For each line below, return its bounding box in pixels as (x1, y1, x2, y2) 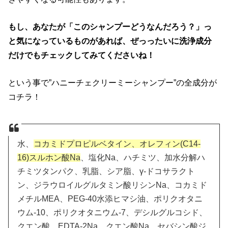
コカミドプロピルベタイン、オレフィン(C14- (34, 139, 201, 149)
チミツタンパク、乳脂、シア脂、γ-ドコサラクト (17, 167, 195, 176)
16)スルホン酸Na (17, 153, 81, 162)
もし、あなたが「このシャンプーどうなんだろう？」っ (8, 21, 212, 31)
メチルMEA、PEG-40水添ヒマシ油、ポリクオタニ (17, 194, 203, 204)
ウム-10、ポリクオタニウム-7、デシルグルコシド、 (17, 208, 208, 217)
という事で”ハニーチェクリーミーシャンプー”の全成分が (8, 78, 217, 88)
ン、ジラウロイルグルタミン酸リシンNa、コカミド (17, 181, 208, 190)
